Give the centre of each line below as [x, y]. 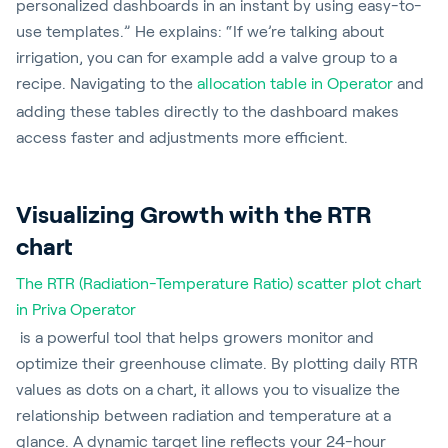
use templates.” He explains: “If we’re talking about [200, 31]
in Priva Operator [76, 309]
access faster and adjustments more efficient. [182, 137]
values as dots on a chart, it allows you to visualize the [208, 389]
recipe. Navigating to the [106, 83]
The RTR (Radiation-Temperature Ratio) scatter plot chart [218, 283]
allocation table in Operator [295, 83]
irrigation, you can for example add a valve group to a [206, 57]
